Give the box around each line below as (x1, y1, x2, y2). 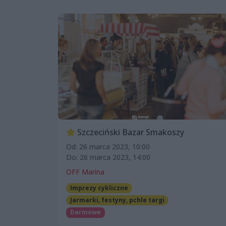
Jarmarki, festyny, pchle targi (70, 196, 164, 205)
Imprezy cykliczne (70, 184, 128, 193)
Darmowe (70, 208, 101, 217)
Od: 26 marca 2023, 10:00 (66, 142, 150, 152)
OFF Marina (66, 167, 104, 177)
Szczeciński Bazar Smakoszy (75, 127, 184, 138)
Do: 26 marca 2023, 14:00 (66, 152, 150, 162)
